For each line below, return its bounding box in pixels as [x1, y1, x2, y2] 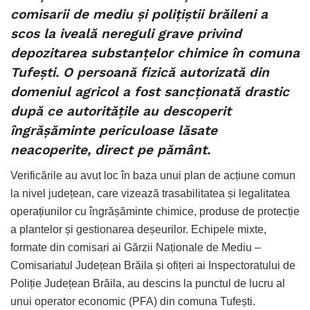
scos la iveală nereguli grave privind [10, 26, 241, 42]
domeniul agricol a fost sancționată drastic [10, 84, 289, 100]
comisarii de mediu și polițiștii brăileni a [10, 6, 268, 23]
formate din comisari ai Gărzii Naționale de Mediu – [10, 241, 261, 253]
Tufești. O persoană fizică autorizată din [10, 64, 269, 81]
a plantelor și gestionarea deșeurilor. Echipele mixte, [10, 223, 266, 235]
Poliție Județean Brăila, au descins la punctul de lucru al [10, 277, 285, 289]
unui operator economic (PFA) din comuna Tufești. [10, 295, 255, 307]
